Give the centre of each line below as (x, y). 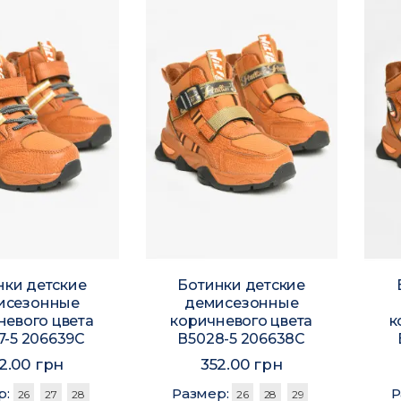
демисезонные (242, 303)
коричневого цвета (242, 321)
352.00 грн (241, 365)
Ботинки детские (241, 286)
